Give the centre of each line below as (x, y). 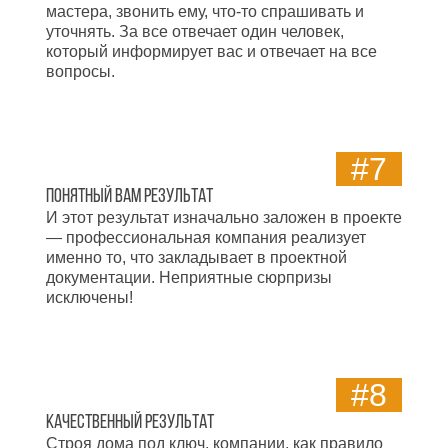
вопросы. (80, 72)
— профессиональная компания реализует (206, 238)
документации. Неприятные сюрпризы (189, 278)
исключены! (89, 298)
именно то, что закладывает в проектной (196, 258)
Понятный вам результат (129, 197)
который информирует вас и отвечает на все (211, 52)
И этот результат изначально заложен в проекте (224, 218)
